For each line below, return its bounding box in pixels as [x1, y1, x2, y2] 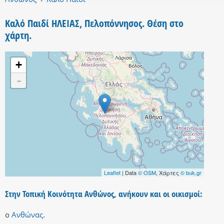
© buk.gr [180, 168, 201, 177]
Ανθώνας [11, 209, 43, 220]
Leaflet [104, 168, 120, 177]
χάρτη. [5, 28, 31, 42]
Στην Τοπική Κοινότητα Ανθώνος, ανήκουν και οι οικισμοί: [5, 188, 202, 200]
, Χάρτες [156, 168, 180, 177]
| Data [120, 168, 138, 177]
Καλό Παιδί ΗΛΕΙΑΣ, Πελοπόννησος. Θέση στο [5, 16, 183, 30]
